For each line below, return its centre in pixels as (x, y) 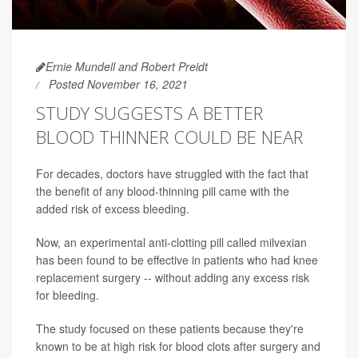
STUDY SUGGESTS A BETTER (149, 112)
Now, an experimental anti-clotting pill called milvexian (171, 242)
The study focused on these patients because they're (170, 328)
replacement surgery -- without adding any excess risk (173, 277)
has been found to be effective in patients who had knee (177, 259)
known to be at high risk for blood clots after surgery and (178, 346)
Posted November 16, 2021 (118, 84)
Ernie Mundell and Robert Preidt (127, 66)
